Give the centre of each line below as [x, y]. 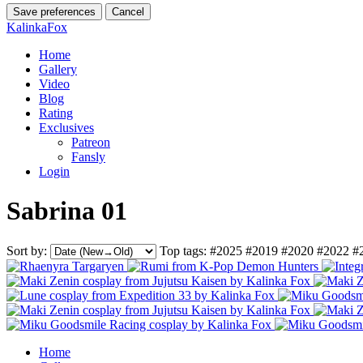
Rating [56, 113]
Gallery [58, 69]
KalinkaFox [37, 27]
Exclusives [66, 127]
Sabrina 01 [67, 211]
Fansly [88, 156]
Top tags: [183, 250]
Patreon [91, 142]
